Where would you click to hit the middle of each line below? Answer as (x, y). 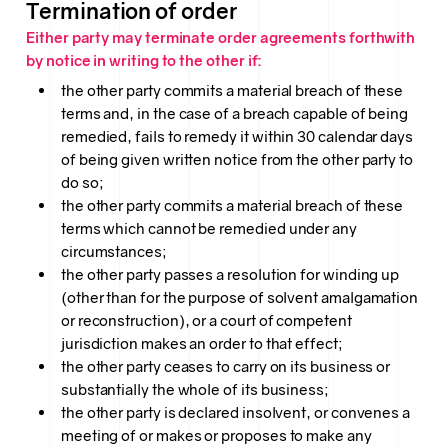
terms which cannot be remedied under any (208, 229)
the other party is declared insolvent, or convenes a (235, 413)
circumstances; (113, 252)
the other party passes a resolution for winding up (230, 275)
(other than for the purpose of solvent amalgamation (239, 298)
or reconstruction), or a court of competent (206, 321)
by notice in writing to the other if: (144, 60)
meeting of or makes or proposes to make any (216, 436)
